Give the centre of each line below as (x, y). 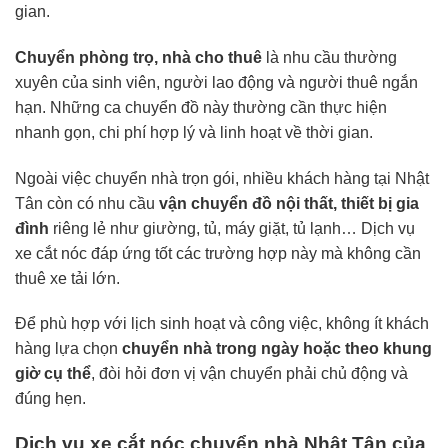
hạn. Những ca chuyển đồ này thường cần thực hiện (201, 107)
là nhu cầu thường (329, 57)
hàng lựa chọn (68, 349)
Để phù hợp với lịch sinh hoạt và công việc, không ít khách (222, 324)
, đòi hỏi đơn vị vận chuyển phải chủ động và (249, 374)
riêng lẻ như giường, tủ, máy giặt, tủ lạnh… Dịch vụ (232, 228)
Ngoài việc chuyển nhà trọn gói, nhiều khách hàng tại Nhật (222, 178)
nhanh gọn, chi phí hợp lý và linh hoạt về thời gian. (194, 132)
